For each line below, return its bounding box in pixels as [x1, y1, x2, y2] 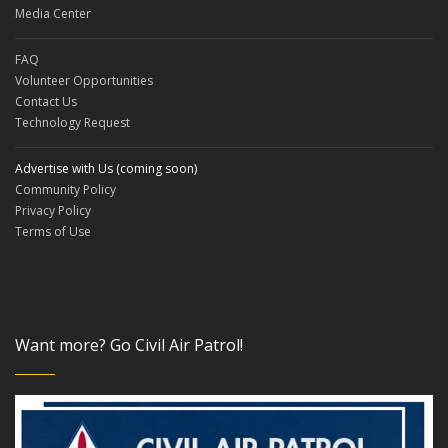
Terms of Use [15, 222, 91, 240]
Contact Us [15, 92, 77, 110]
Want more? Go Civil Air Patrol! [15, 333, 243, 356]
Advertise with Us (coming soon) [15, 159, 197, 177]
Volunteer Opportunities [15, 71, 153, 89]
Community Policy [15, 180, 116, 198]
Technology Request [15, 113, 130, 131]
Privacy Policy [15, 201, 91, 219]
